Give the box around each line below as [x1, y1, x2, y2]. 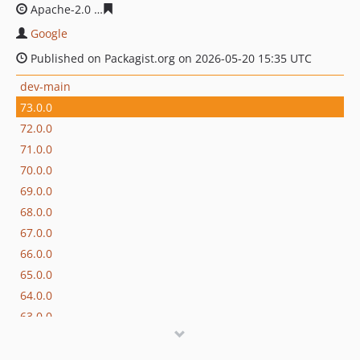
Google [31, 26, 67, 41]
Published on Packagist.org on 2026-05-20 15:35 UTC [27, 51, 312, 66]
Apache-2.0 [27, 2, 94, 17]
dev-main [20, 78, 71, 94]
